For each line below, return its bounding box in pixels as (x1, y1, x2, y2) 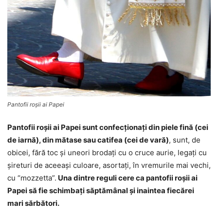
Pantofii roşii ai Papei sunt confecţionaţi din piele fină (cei (7, 122, 208, 132)
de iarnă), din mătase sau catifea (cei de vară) (7, 135, 169, 145)
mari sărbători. (7, 198, 59, 208)
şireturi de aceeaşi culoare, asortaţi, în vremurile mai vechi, (7, 160, 211, 170)
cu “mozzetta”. (7, 173, 56, 182)
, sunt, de (169, 135, 200, 145)
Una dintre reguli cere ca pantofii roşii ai (56, 173, 198, 182)
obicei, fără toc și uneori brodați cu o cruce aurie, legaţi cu (7, 147, 207, 157)
